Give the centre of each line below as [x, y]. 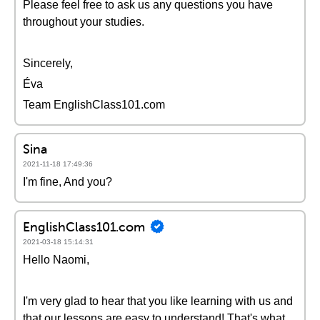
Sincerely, [48, 63]
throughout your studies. [84, 22]
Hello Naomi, [56, 260]
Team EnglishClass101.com [94, 105]
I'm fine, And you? [67, 182]
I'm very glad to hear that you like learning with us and [158, 301]
